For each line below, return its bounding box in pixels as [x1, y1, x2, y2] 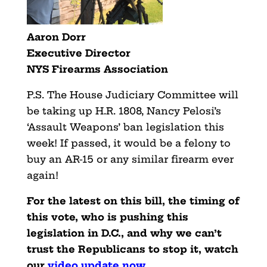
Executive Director [26, 46, 131, 59]
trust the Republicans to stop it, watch [26, 243, 238, 255]
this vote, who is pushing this [26, 210, 188, 223]
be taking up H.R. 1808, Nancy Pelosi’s [26, 104, 221, 117]
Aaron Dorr [26, 30, 86, 43]
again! [26, 169, 70, 181]
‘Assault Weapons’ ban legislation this [26, 120, 224, 133]
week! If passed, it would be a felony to [26, 136, 231, 149]
